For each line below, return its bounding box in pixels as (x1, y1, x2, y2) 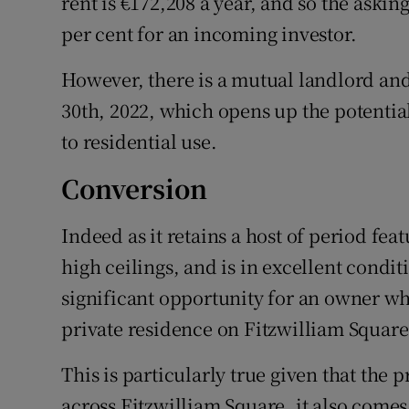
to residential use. (61, 128, 217, 155)
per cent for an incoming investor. (61, 20, 357, 47)
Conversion (61, 170, 208, 207)
